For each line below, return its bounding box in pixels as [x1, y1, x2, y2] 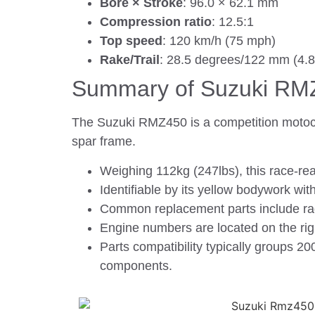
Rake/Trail [100, 53, 160, 67]
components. [100, 258, 172, 273]
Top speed [100, 34, 162, 49]
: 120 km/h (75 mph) [162, 34, 276, 49]
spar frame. [72, 134, 136, 149]
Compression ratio [100, 15, 212, 30]
